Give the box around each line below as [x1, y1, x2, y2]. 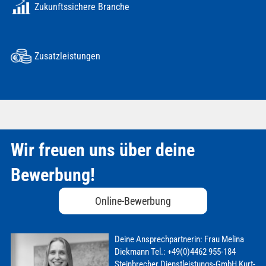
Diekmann [114, 246, 149, 257]
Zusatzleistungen [34, 50, 100, 62]
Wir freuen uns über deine [10, 139, 195, 160]
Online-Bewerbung [95, 194, 171, 207]
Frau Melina [202, 233, 244, 245]
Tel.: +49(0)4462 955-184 [148, 246, 236, 257]
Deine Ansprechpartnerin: [114, 233, 202, 245]
